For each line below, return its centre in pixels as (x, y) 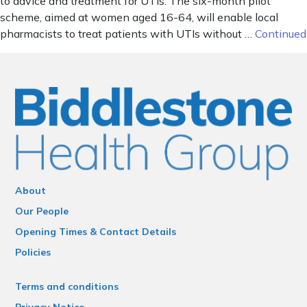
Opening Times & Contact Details (96, 231)
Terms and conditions (67, 286)
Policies (33, 252)
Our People (42, 211)
